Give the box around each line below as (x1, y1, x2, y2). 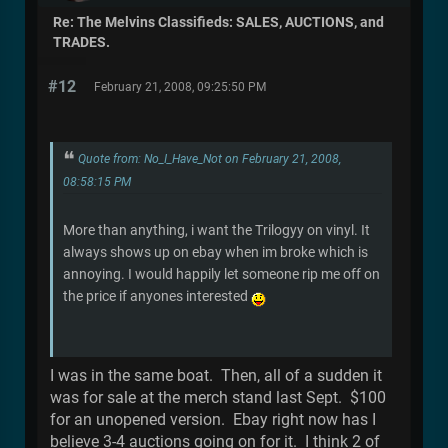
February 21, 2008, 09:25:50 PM (94, 79, 266, 94)
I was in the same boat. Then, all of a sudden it (50, 365, 382, 385)
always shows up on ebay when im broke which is (63, 243, 368, 260)
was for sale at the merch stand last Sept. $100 (50, 387, 386, 407)
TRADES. (53, 33, 110, 51)
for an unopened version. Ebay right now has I (50, 409, 376, 429)
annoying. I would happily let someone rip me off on (63, 265, 380, 282)
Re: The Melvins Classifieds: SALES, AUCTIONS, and (53, 13, 384, 31)
